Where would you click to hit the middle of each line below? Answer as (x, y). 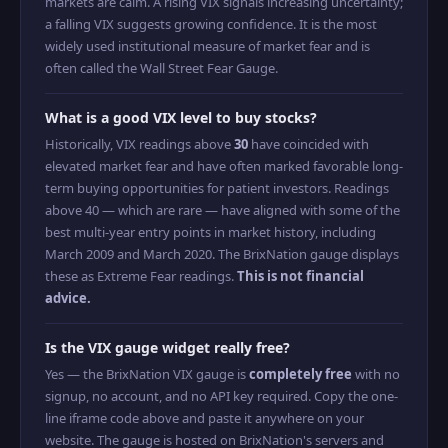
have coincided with (308, 144)
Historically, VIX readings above (139, 144)
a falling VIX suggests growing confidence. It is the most (211, 24)
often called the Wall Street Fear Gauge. (161, 68)
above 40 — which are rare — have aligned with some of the (222, 210)
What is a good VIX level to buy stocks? (181, 117)
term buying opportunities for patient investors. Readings (217, 188)
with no (376, 374)
